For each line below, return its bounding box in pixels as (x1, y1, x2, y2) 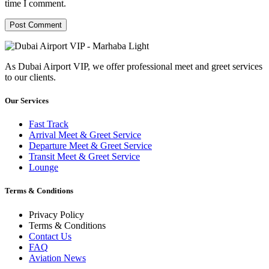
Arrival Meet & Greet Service (29, 130, 141, 141)
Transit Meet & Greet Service (29, 151, 140, 162)
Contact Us (29, 231, 71, 241)
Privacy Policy (29, 209, 84, 220)
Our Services (5, 96, 49, 106)
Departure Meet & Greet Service (29, 141, 152, 151)
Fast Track (29, 119, 68, 130)
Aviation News (29, 252, 86, 263)
